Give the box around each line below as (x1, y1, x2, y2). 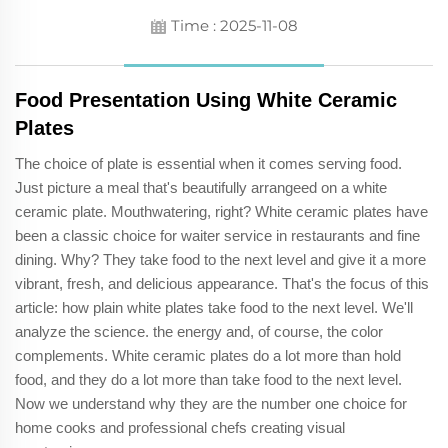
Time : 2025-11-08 (170, 15, 298, 35)
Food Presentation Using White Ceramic (15, 88, 397, 111)
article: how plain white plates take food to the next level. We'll (15, 298, 413, 316)
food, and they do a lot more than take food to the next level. (15, 370, 402, 388)
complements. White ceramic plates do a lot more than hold (15, 346, 401, 364)
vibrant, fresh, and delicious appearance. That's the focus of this (15, 274, 429, 292)
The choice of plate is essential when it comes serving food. (15, 154, 402, 172)
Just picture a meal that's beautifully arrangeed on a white (15, 178, 387, 196)
